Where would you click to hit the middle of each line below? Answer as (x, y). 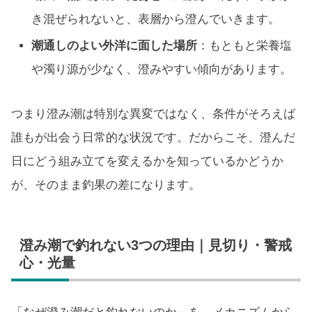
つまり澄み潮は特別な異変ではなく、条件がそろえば (153, 114)
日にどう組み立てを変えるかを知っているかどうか (147, 162)
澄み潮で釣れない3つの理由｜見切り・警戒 (156, 245)
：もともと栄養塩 (245, 45)
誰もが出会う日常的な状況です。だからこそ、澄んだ (153, 138)
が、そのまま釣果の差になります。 (106, 185)
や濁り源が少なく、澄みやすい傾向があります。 (162, 69)
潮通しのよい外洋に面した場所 (115, 45)
